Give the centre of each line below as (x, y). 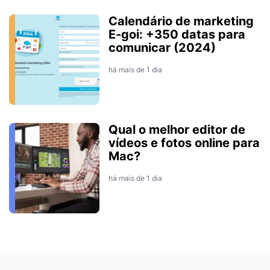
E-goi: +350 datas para (177, 35)
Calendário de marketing (181, 21)
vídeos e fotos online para (184, 143)
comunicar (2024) (162, 48)
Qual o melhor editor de (177, 130)
